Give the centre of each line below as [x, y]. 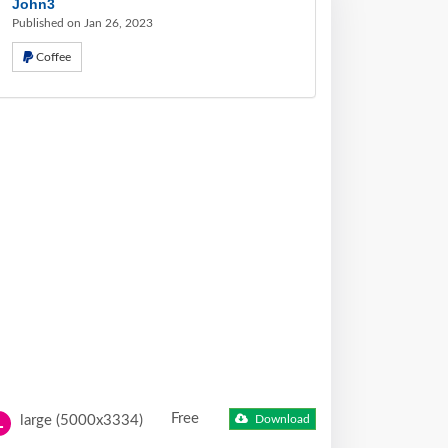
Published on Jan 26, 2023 [82, 23]
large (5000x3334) [79, 420]
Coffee [53, 57]
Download [281, 419]
